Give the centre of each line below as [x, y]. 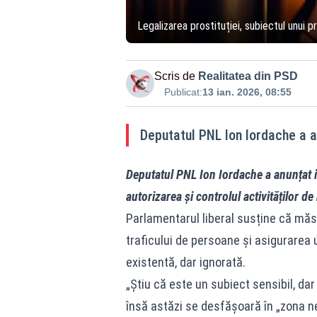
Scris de [174, 76]
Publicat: [183, 92]
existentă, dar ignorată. [185, 262]
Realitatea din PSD [248, 76]
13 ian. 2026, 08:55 [247, 92]
